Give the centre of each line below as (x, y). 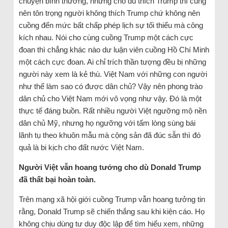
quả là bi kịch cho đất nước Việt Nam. (81, 148)
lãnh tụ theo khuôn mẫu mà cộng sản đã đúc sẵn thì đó (109, 135)
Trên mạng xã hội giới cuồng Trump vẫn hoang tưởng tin (112, 199)
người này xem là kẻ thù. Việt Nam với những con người (113, 74)
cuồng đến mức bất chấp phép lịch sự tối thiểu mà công (111, 25)
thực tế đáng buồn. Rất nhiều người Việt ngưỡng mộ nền (112, 111)
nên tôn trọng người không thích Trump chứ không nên (109, 13)
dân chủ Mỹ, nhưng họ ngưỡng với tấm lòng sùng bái (107, 123)
